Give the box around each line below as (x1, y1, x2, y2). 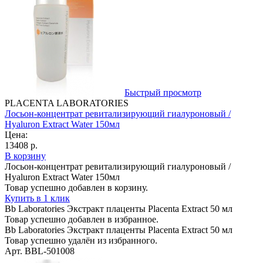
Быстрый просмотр (124, 87, 201, 97)
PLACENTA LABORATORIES (5, 97, 129, 108)
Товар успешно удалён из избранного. (5, 235, 157, 245)
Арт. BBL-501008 (5, 245, 75, 256)
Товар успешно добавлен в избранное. (5, 214, 159, 224)
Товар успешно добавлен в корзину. (5, 182, 148, 193)
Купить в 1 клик (5, 193, 70, 203)
